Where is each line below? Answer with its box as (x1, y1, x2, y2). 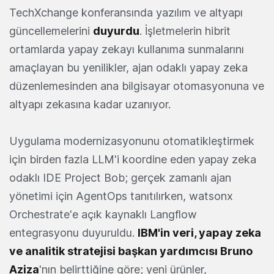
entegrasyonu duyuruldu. (9, 226, 138, 240)
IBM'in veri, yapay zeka (138, 226, 261, 240)
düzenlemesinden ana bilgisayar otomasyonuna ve (9, 80, 264, 93)
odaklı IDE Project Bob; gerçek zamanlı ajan (9, 171, 231, 185)
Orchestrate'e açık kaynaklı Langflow (9, 208, 197, 221)
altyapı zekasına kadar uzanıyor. (9, 98, 171, 111)
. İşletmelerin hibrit (139, 24, 231, 38)
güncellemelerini (9, 24, 93, 38)
